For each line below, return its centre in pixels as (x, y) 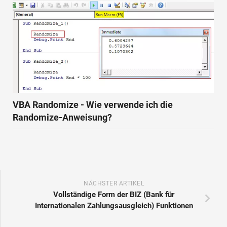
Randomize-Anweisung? (62, 118)
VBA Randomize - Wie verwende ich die (93, 105)
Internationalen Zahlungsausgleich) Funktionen (114, 206)
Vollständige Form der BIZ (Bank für (114, 195)
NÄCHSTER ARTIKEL (114, 184)
